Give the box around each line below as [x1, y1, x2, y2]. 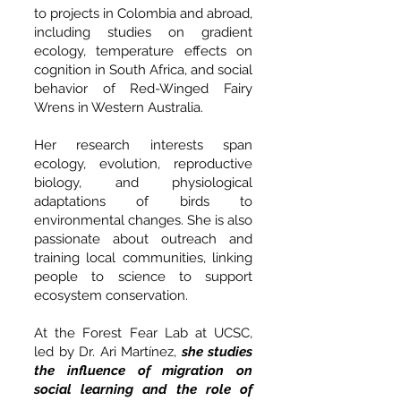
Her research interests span [34, 137, 252, 153]
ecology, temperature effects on [34, 43, 252, 59]
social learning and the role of [34, 381, 252, 397]
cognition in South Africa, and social [34, 62, 252, 78]
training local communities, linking [34, 250, 252, 266]
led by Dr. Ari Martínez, [34, 344, 182, 360]
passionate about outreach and [34, 231, 252, 247]
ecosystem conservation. [34, 287, 192, 303]
